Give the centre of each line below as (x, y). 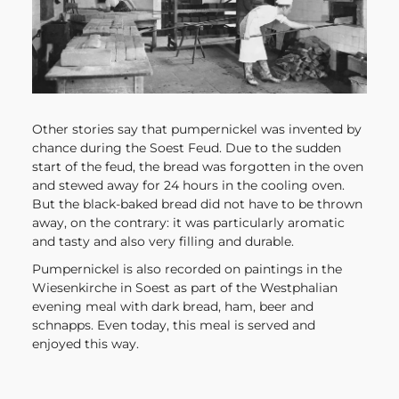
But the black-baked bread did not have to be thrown (197, 204)
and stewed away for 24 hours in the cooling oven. (188, 186)
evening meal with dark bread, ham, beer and (172, 307)
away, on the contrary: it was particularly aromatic (188, 223)
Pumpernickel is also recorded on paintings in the (187, 269)
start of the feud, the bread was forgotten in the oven (197, 167)
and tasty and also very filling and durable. (163, 242)
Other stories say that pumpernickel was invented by (196, 130)
